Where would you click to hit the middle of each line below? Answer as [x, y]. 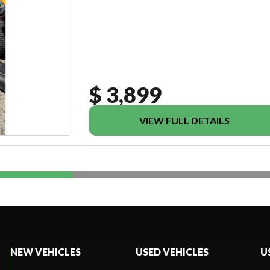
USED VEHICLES [172, 251]
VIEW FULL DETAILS [184, 120]
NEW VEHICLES [45, 251]
